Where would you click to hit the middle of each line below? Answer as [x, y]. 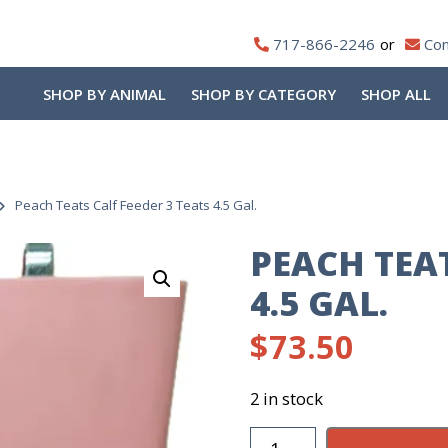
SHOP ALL [396, 94]
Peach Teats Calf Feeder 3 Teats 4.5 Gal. [135, 205]
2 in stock [287, 398]
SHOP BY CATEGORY [263, 94]
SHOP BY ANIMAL [104, 94]
